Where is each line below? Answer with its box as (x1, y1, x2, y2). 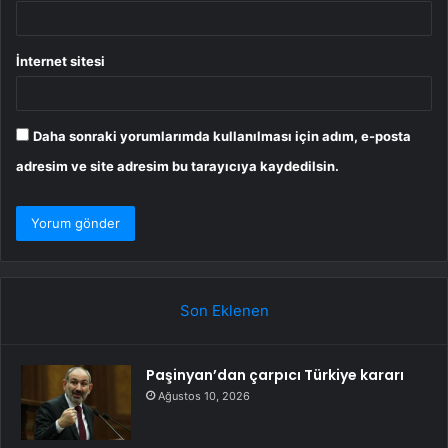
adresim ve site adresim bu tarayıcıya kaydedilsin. (16, 158, 339, 175)
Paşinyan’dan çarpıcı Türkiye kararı (146, 365, 404, 386)
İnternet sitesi (16, 53, 105, 70)
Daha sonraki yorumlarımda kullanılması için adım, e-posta (33, 128, 411, 145)
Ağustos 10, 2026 (158, 389, 250, 404)
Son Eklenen (179, 301, 269, 321)
